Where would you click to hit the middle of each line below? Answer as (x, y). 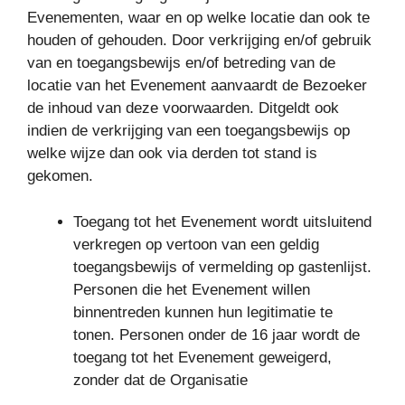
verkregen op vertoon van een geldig (196, 244)
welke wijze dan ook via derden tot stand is (172, 153)
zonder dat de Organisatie (160, 380)
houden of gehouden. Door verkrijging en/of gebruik (199, 40)
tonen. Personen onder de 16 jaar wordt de (217, 334)
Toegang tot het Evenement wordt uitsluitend (222, 221)
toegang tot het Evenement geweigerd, (202, 357)
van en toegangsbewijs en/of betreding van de (181, 63)
